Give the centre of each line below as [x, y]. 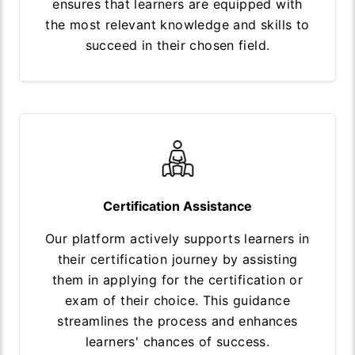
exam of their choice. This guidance [177, 300]
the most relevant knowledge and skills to [177, 24]
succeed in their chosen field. [177, 45]
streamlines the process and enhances [177, 321]
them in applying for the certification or [177, 279]
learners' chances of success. [177, 341]
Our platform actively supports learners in [177, 238]
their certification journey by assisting [177, 259]
